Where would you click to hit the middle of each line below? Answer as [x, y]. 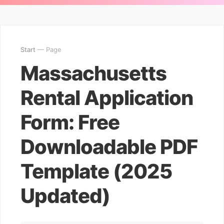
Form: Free [70, 122]
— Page [48, 49]
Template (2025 [96, 171]
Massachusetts [93, 73]
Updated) [65, 196]
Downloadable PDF [109, 147]
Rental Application [107, 98]
